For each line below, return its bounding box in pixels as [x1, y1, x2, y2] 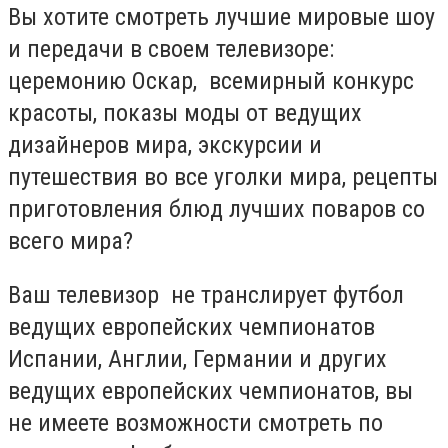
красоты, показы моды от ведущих [8, 99, 362, 128]
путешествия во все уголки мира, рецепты [8, 163, 438, 192]
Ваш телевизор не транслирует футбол [8, 280, 404, 309]
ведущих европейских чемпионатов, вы [8, 376, 413, 405]
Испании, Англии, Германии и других [8, 344, 387, 373]
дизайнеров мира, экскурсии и [8, 131, 322, 160]
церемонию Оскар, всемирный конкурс [8, 67, 414, 96]
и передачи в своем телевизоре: [8, 35, 334, 64]
